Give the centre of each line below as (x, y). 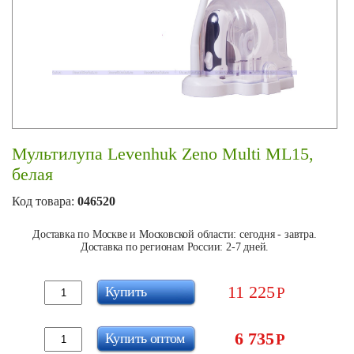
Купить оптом (145, 338)
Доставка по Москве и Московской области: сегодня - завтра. (175, 234)
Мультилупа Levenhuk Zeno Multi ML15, (163, 154)
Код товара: (45, 201)
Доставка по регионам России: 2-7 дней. (175, 247)
